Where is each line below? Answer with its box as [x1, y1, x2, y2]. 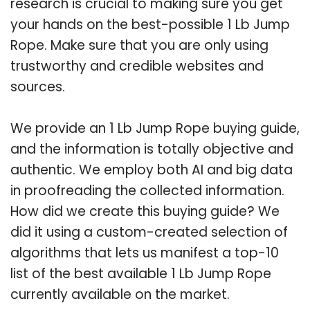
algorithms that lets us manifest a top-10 [10, 243, 279, 262]
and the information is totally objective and [10, 139, 293, 158]
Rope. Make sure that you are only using [10, 35, 268, 55]
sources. [10, 77, 65, 96]
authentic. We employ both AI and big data [10, 160, 293, 179]
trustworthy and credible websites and [10, 56, 264, 75]
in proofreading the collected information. [10, 181, 284, 200]
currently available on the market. [10, 284, 230, 304]
